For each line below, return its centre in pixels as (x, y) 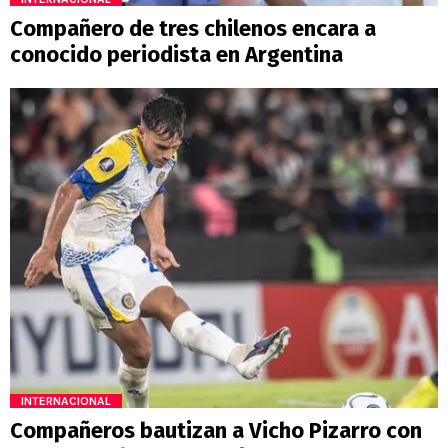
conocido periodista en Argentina (176, 54)
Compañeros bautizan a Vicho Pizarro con (216, 431)
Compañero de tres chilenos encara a (193, 28)
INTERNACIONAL (66, 401)
